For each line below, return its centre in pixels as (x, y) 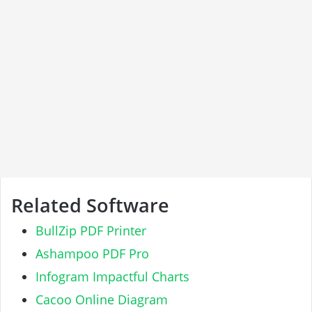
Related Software (90, 205)
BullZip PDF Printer (91, 230)
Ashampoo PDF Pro (92, 253)
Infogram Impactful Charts (112, 276)
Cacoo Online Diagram (102, 299)
